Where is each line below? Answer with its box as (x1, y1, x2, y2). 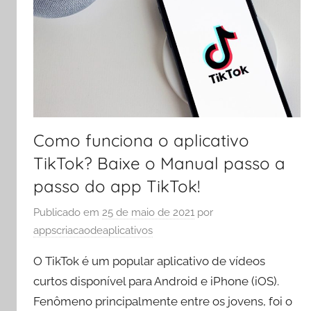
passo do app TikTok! (33, 176, 200, 197)
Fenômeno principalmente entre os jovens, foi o (33, 294, 292, 308)
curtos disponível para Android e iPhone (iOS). (33, 274, 279, 288)
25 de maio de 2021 (102, 205, 194, 219)
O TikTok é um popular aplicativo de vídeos (33, 253, 265, 268)
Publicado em (33, 205, 102, 219)
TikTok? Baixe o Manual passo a (33, 153, 285, 174)
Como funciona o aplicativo (33, 130, 249, 151)
